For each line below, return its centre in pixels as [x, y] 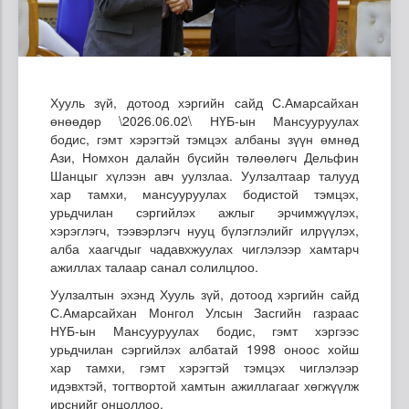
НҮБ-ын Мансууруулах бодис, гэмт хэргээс [204, 330]
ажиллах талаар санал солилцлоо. [154, 266]
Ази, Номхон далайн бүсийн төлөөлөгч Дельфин [204, 157]
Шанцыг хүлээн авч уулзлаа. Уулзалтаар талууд [204, 175]
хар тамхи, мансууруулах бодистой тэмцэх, [204, 193]
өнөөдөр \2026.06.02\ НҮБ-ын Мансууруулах [204, 120]
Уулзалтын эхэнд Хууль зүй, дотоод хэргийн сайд [204, 294]
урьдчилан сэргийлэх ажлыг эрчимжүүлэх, [204, 211]
